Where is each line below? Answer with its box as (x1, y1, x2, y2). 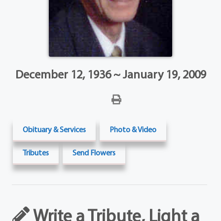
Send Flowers (73, 147, 116, 157)
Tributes (23, 147, 49, 157)
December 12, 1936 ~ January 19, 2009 (15, 67, 206, 81)
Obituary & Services (23, 124, 86, 134)
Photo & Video (110, 124, 157, 134)
